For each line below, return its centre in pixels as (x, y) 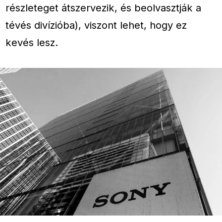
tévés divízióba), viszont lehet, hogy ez (96, 25)
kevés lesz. (32, 43)
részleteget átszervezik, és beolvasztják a (104, 8)
